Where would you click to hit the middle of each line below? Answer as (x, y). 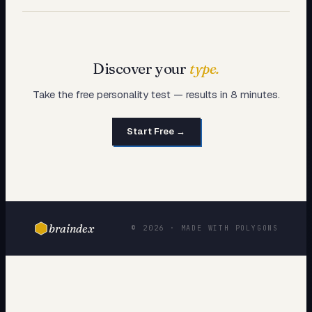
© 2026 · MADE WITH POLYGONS (205, 228)
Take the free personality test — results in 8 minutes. (156, 94)
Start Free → (156, 132)
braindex (71, 228)
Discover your (141, 68)
